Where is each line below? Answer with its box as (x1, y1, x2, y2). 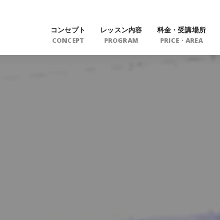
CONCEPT (52, 36, 84, 45)
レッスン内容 (100, 25, 142, 34)
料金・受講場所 (157, 25, 206, 34)
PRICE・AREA (160, 36, 203, 45)
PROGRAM (104, 36, 138, 45)
